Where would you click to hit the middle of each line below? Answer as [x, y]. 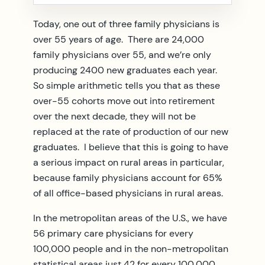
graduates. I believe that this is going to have [131, 147]
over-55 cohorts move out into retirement [124, 101]
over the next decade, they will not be [114, 116]
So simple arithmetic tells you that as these [127, 85]
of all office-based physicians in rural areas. [128, 193]
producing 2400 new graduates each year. [126, 70]
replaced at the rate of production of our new [131, 131]
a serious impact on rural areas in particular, [129, 162]
